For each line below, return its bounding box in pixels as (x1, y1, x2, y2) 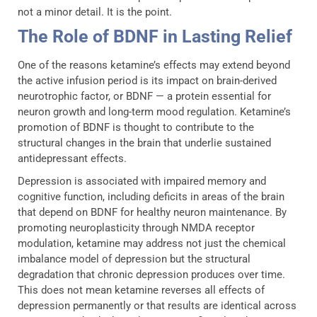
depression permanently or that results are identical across (18, 299, 296, 312)
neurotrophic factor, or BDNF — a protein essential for (18, 89, 271, 103)
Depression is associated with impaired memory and (18, 174, 266, 188)
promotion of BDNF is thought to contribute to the (18, 120, 254, 134)
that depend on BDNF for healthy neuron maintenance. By (18, 205, 287, 219)
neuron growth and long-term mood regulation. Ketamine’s (18, 105, 291, 118)
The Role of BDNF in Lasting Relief (18, 25, 292, 47)
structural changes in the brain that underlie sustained (18, 136, 271, 149)
